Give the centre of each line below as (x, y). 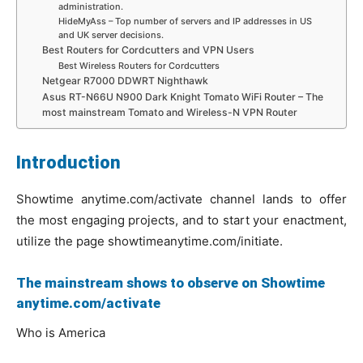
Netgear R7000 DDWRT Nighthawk (126, 80)
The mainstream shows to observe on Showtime (171, 283)
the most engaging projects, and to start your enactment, (181, 220)
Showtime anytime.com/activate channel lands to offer (181, 199)
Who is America (61, 333)
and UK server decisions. (111, 34)
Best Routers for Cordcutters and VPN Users (149, 49)
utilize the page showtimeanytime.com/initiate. (149, 241)
